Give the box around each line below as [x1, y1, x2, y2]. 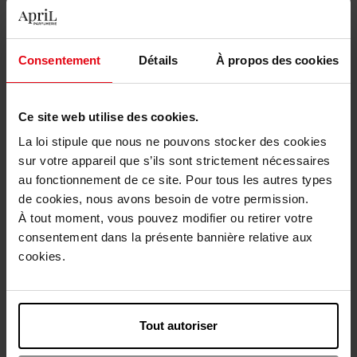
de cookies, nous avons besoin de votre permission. [18, 192, 308, 206]
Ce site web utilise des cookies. [18, 109, 198, 124]
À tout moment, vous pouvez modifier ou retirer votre [18, 211, 312, 225]
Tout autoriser [139, 319, 218, 332]
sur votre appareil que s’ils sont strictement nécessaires [18, 154, 331, 167]
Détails [139, 53, 178, 67]
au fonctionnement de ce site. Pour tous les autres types [18, 173, 332, 186]
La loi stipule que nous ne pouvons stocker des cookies [18, 135, 327, 148]
